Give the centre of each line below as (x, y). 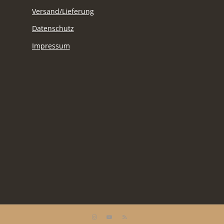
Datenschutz (53, 28)
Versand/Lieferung (63, 11)
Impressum (51, 46)
